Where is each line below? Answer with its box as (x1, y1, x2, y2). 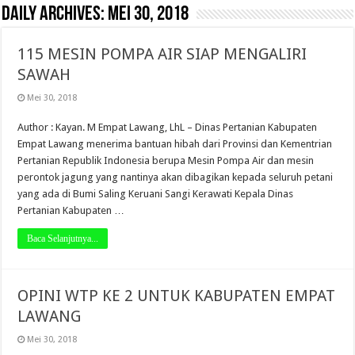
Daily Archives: (2, 4, 109, 25)
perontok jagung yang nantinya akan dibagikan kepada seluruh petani (17, 171, 334, 183)
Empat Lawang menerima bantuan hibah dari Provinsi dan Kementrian (17, 138, 333, 150)
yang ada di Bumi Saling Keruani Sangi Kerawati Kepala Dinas (17, 188, 294, 200)
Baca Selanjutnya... (27, 233, 99, 244)
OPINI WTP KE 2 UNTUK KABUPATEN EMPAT (17, 286, 336, 305)
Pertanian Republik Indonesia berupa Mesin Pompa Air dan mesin (17, 155, 315, 166)
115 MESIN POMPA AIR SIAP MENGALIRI (17, 44, 307, 63)
